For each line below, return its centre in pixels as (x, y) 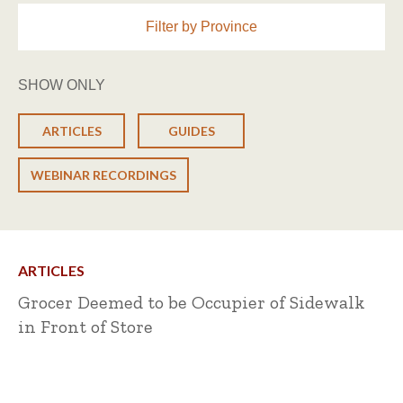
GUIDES (191, 131)
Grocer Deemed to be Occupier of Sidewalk (192, 302)
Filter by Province (201, 27)
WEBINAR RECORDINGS (103, 175)
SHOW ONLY (62, 85)
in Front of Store (85, 327)
